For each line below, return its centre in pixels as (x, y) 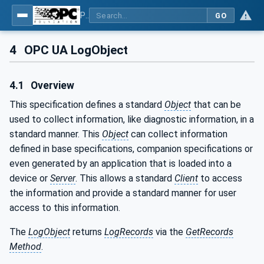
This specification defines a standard (87, 105)
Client (186, 179)
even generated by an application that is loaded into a (121, 164)
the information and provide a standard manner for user (123, 193)
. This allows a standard (125, 179)
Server (63, 179)
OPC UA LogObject (75, 50)
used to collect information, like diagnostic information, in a (132, 120)
